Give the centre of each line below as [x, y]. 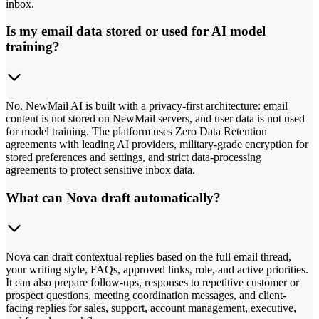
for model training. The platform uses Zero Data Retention [136, 132]
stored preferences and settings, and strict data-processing [134, 157]
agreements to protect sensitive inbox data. [100, 170]
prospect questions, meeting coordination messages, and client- [146, 295]
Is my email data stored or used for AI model [136, 31]
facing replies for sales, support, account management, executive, [151, 308]
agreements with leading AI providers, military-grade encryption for [157, 145]
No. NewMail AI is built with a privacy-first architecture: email [147, 106]
